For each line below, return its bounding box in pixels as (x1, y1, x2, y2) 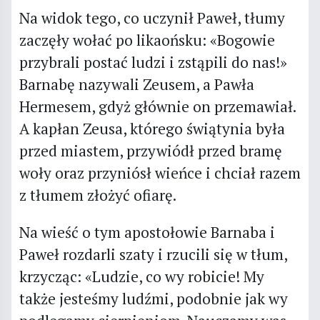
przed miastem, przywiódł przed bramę (19, 140, 282, 161)
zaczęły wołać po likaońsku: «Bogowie (19, 29, 275, 50)
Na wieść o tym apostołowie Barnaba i (19, 221, 275, 242)
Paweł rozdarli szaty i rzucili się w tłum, (19, 244, 287, 264)
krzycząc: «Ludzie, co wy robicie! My (19, 266, 264, 286)
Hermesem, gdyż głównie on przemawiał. (19, 96, 296, 116)
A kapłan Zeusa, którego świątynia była (19, 118, 285, 139)
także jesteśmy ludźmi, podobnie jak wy (19, 288, 288, 309)
